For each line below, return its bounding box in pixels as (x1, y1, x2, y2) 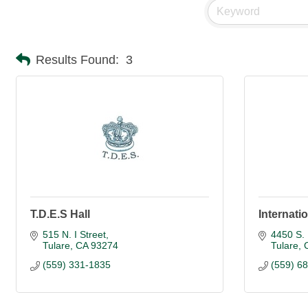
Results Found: (36, 52, 119, 67)
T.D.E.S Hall (30, 208, 90, 221)
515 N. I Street (42, 229, 106, 241)
